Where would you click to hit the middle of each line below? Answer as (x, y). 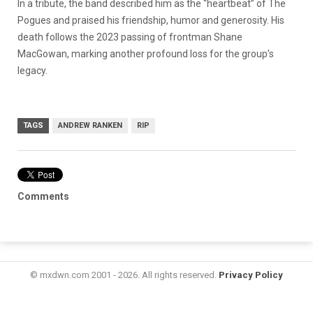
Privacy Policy (251, 275)
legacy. (34, 70)
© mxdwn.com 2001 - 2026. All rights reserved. (124, 275)
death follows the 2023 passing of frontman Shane (130, 37)
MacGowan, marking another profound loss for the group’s (146, 53)
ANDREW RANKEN (90, 125)
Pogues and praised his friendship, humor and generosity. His (151, 20)
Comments (43, 196)
